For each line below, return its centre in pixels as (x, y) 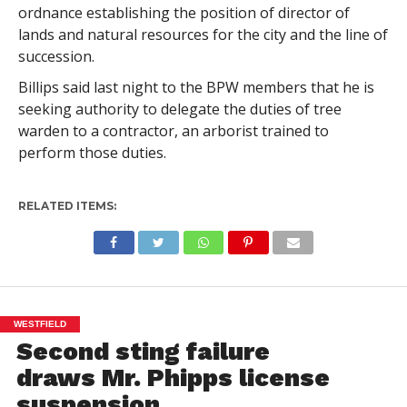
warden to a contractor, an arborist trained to (173, 131)
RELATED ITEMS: (67, 206)
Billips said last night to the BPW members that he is (196, 87)
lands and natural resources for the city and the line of (203, 35)
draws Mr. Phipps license (173, 378)
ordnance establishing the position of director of (184, 13)
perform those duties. (92, 153)
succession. (56, 56)
